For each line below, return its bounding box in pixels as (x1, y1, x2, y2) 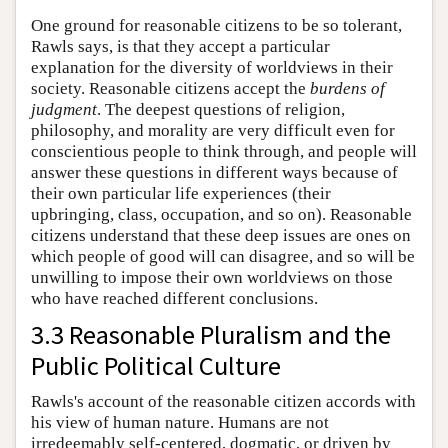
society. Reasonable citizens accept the (31, 78, 310, 98)
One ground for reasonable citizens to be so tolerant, (31, 15, 402, 35)
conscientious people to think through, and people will (31, 141, 417, 161)
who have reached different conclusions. (31, 288, 318, 308)
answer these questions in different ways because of (31, 162, 398, 182)
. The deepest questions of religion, (97, 99, 345, 119)
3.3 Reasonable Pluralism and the (31, 317, 391, 351)
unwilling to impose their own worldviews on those (31, 267, 393, 287)
